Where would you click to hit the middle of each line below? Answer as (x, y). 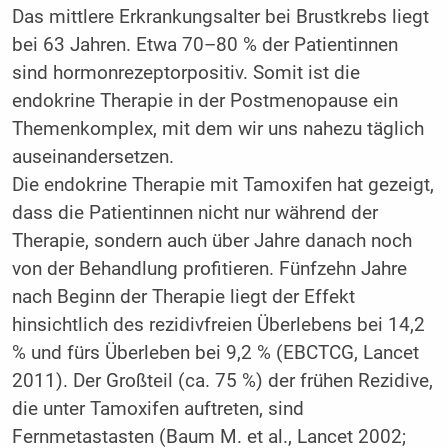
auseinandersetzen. (92, 157)
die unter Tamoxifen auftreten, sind (157, 409)
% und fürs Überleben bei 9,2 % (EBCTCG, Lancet (215, 353)
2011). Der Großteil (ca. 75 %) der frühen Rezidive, (222, 381)
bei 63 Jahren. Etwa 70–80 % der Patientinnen (204, 45)
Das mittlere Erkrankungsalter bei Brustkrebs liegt (220, 17)
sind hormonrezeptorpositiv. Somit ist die (185, 73)
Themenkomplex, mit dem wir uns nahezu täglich (217, 129)
